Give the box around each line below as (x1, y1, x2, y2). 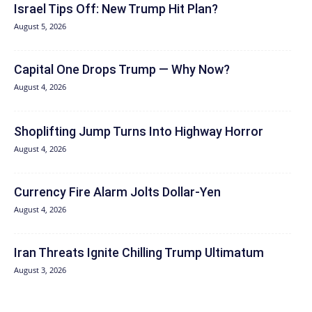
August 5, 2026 (14, 20, 66, 31)
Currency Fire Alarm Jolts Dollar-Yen (14, 184, 221, 199)
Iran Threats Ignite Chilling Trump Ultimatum (14, 244, 264, 260)
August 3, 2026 (14, 264, 66, 275)
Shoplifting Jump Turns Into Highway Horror (14, 123, 263, 139)
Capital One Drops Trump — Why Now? (14, 61, 230, 77)
